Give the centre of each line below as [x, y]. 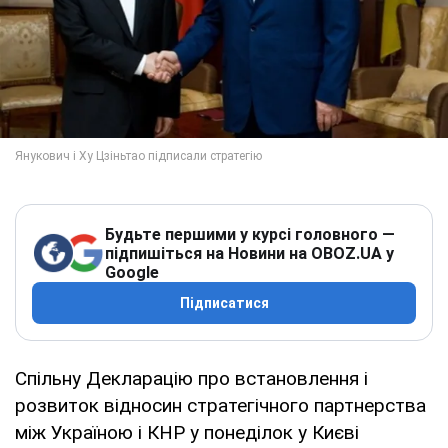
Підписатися [224, 302]
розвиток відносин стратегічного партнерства [220, 405]
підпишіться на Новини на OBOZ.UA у [249, 253]
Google [132, 272]
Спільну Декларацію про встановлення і [191, 378]
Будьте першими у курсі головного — [250, 234]
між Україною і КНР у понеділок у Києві [187, 432]
